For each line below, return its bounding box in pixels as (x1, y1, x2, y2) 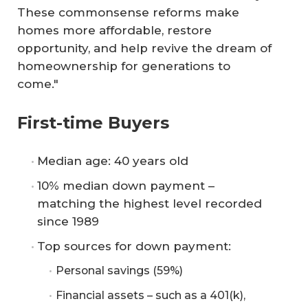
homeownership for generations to (17, 59, 230, 73)
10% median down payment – (37, 178, 214, 192)
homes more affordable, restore (17, 23, 212, 37)
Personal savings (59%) (55, 263, 183, 277)
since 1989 (37, 214, 99, 228)
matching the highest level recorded (37, 196, 262, 210)
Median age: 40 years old (37, 153, 188, 168)
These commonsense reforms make (17, 5, 239, 19)
